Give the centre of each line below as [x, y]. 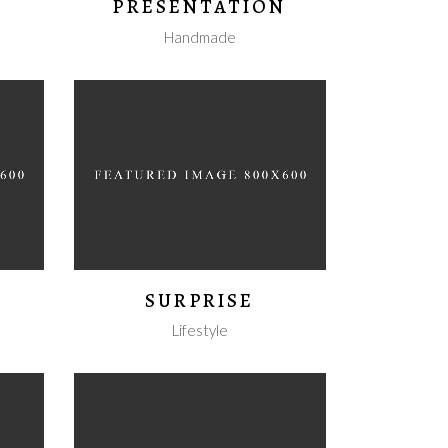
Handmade [199, 37]
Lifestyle [199, 330]
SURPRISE [200, 300]
